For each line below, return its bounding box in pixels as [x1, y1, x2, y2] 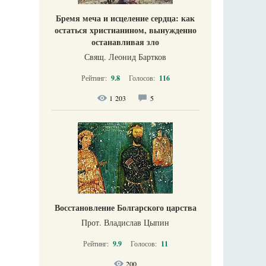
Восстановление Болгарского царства [54, 201, 197, 214]
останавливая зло [91, 35, 159, 48]
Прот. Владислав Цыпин [81, 216, 169, 228]
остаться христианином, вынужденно [54, 23, 197, 36]
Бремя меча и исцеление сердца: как [56, 11, 195, 24]
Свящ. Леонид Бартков [84, 50, 166, 62]
